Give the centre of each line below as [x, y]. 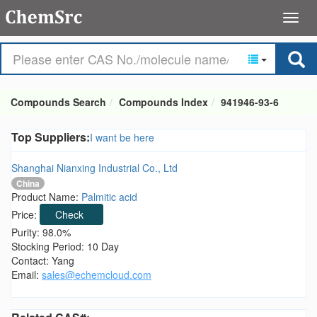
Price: [25, 215]
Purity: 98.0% [41, 232]
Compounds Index [163, 102]
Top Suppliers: [51, 137]
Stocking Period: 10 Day [65, 247]
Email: [27, 275]
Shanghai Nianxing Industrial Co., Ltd [94, 168]
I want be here [122, 137]
